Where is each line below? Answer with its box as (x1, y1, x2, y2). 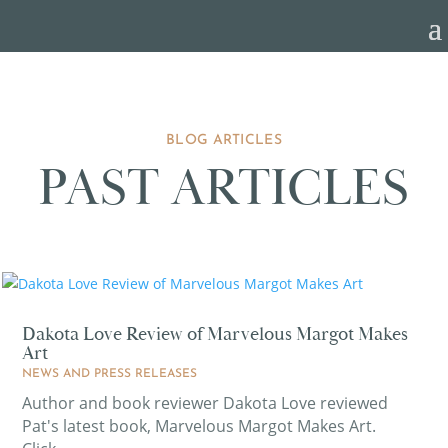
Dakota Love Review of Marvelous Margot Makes (22, 322, 409, 346)
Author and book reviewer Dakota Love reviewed (22, 392, 389, 414)
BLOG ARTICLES (166, 133, 282, 148)
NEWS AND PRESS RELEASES (22, 368, 198, 380)
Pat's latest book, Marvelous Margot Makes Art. (22, 415, 377, 437)
